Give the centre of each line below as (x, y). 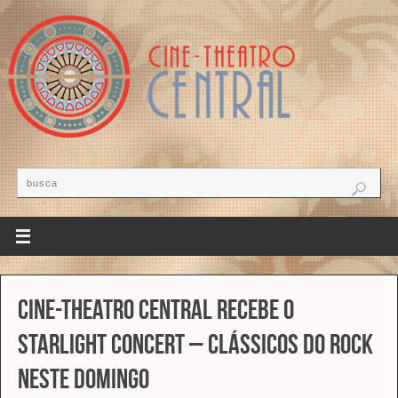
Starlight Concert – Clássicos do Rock (195, 344)
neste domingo (83, 378)
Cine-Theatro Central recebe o (155, 309)
